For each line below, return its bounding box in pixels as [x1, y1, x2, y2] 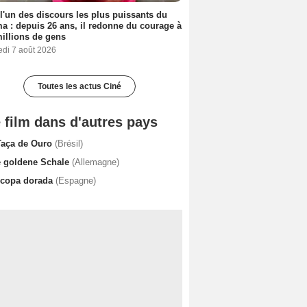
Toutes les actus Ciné [38, 81, 121, 91]
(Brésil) [55, 138, 83, 149]
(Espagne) [56, 175, 96, 186]
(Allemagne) [72, 156, 119, 167]
